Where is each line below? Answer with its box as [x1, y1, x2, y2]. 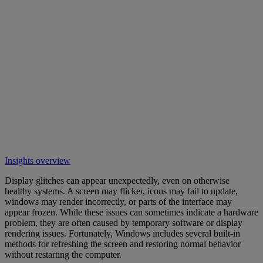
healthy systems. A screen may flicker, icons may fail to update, [5, 186, 238, 197]
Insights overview [5, 156, 70, 166]
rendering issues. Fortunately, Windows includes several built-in [5, 228, 240, 239]
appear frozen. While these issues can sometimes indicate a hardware [5, 207, 258, 218]
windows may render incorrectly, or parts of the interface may [5, 197, 232, 207]
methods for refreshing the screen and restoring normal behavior [5, 239, 241, 249]
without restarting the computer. [5, 249, 122, 260]
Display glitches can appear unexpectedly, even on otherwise [5, 176, 230, 186]
